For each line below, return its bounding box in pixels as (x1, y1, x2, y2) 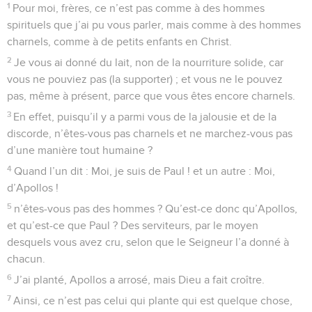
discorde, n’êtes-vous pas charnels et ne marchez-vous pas (7, 127, 292, 139)
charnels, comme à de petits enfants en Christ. (7, 36, 232, 47)
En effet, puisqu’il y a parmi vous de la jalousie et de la (13, 111, 277, 123)
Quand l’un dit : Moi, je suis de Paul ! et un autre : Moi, (14, 165, 276, 177)
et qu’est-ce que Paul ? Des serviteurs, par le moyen (7, 219, 258, 231)
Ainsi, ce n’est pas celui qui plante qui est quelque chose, (13, 295, 293, 306)
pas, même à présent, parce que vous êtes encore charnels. (7, 90, 295, 102)
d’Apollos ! (7, 182, 58, 194)
